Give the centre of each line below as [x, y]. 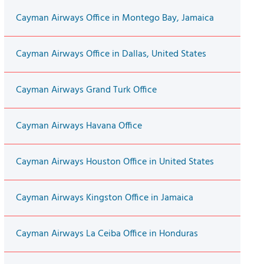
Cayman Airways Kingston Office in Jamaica [104, 198]
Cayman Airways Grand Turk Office [86, 90]
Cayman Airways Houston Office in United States [115, 162]
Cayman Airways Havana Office [79, 126]
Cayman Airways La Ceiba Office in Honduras [107, 234]
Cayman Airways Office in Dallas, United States [111, 55]
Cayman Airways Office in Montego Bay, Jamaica [115, 19]
